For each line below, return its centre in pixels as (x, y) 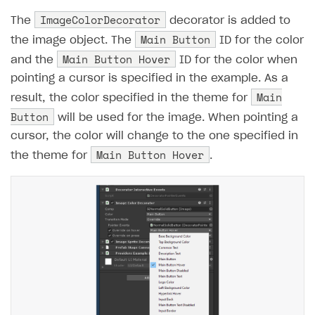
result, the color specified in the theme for (131, 98)
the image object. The (73, 40)
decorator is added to (228, 20)
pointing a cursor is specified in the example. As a (149, 78)
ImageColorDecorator (100, 19)
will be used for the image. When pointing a (176, 117)
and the (34, 60)
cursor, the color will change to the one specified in (154, 136)
